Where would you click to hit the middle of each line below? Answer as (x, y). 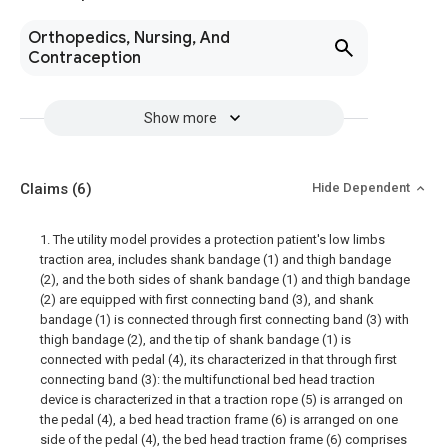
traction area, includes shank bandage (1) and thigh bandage (215, 260)
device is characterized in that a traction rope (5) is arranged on (221, 400)
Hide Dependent (362, 188)
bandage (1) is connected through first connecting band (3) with (224, 320)
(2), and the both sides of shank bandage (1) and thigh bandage (225, 280)
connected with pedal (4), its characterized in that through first (218, 360)
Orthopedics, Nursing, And (129, 38)
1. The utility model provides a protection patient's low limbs (212, 240)
